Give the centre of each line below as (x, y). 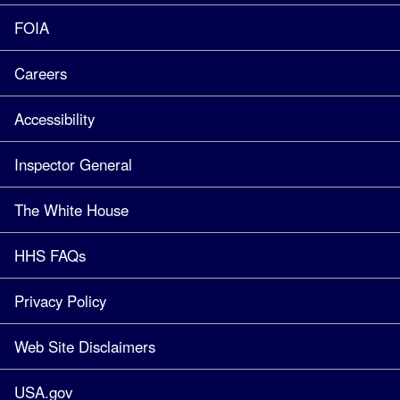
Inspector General (73, 164)
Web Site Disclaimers (85, 346)
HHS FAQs (50, 255)
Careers (41, 73)
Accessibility (54, 118)
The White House (71, 209)
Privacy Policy (60, 300)
